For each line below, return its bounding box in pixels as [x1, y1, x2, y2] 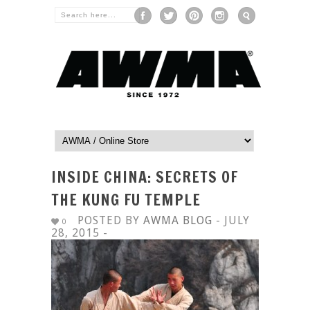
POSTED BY [77, 214, 143, 227]
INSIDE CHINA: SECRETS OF [51, 166, 238, 188]
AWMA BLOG [143, 214, 212, 227]
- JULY [212, 214, 250, 227]
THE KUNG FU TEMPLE [51, 189, 201, 210]
